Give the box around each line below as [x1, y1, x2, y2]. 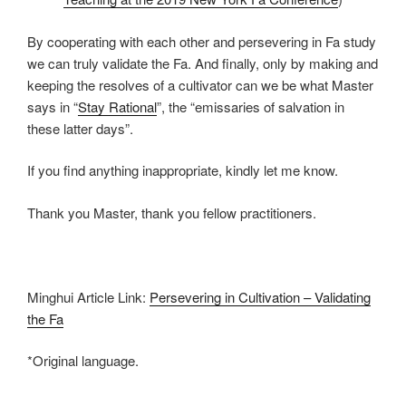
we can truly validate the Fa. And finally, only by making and [27, 53, 378, 72]
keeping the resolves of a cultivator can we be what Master [27, 74, 373, 94]
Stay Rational [78, 96, 157, 116]
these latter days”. [27, 118, 133, 138]
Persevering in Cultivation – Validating [150, 286, 371, 306]
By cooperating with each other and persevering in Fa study [27, 31, 376, 51]
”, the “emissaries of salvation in [157, 96, 344, 116]
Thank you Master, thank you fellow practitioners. [27, 202, 316, 222]
